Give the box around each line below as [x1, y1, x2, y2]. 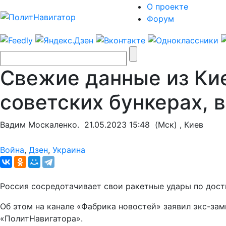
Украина [52, 144, 85, 155]
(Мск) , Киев [150, 119, 203, 130]
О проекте [147, 2, 188, 12]
